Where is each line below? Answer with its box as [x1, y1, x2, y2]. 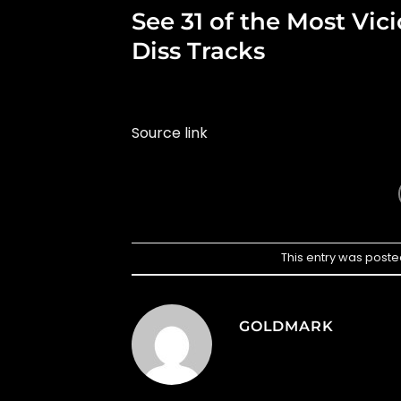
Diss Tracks [132, 36, 265, 64]
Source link [132, 122, 208, 143]
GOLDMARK [239, 317, 334, 335]
